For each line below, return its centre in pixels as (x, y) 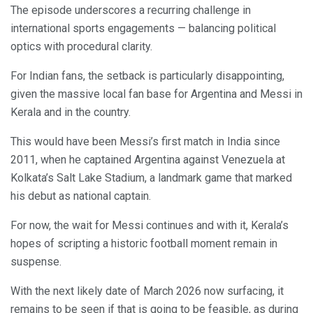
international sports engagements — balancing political (143, 28)
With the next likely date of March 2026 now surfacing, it (147, 291)
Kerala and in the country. (71, 112)
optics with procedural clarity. (81, 46)
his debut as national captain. (81, 196)
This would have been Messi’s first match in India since (145, 141)
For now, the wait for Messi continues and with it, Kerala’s (150, 225)
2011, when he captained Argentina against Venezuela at (148, 159)
